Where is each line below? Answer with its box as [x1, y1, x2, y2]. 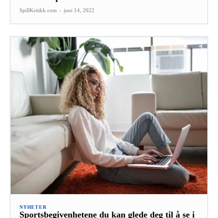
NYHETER [19, 204, 47, 210]
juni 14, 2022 [64, 7, 94, 13]
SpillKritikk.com [19, 7, 57, 13]
